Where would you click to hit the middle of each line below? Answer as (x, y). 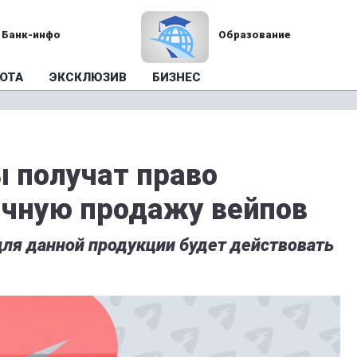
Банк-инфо (31, 35)
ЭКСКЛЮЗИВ (88, 77)
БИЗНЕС (177, 77)
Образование (254, 35)
